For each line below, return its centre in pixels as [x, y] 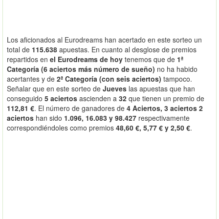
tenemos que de [150, 59]
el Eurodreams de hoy [86, 59]
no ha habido [176, 69]
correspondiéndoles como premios [61, 128]
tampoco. [177, 79]
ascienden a [98, 99]
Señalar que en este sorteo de [55, 89]
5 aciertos [61, 99]
